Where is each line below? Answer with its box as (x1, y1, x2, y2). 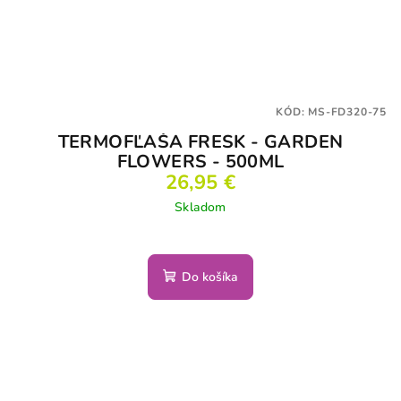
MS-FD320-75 (308, 105, 387, 120)
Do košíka (182, 269, 238, 286)
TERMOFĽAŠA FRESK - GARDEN (57, 130, 344, 155)
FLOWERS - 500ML (116, 149, 285, 175)
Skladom (175, 199, 226, 217)
